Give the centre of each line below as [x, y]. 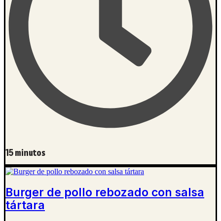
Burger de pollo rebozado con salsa [105, 193]
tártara [25, 205]
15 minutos [25, 153]
